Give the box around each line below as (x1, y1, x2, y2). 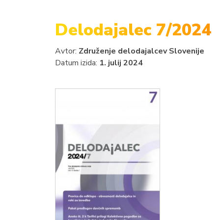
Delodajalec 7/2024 (55, 19, 211, 41)
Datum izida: (55, 57, 99, 68)
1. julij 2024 (99, 57, 143, 68)
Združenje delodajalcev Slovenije (79, 46, 204, 56)
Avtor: (55, 46, 79, 56)
